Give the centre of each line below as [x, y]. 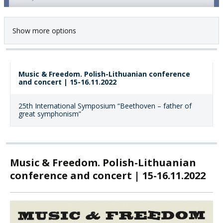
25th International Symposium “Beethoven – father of [105, 106]
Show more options [44, 31]
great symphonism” [50, 114]
